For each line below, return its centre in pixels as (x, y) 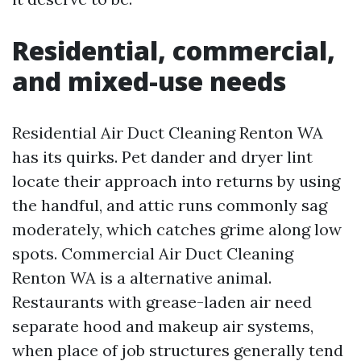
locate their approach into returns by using (176, 181)
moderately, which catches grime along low (177, 230)
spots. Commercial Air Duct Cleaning (153, 254)
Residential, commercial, (174, 51)
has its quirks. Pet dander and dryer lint (162, 157)
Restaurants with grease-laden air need (162, 302)
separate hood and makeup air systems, (163, 326)
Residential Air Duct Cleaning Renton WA (168, 133)
